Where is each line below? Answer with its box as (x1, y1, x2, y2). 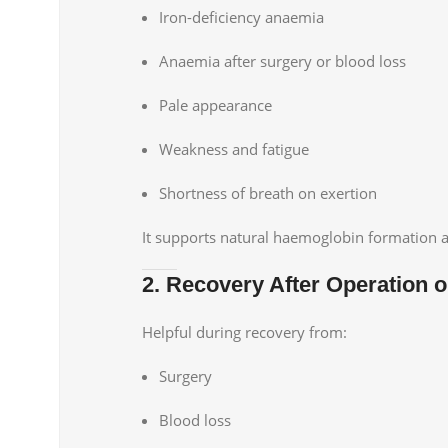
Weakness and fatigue (159, 138, 309, 159)
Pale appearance (159, 94, 272, 115)
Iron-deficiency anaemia (159, 6, 324, 27)
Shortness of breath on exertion (159, 182, 377, 203)
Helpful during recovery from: (142, 321, 347, 342)
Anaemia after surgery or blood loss (159, 50, 406, 71)
